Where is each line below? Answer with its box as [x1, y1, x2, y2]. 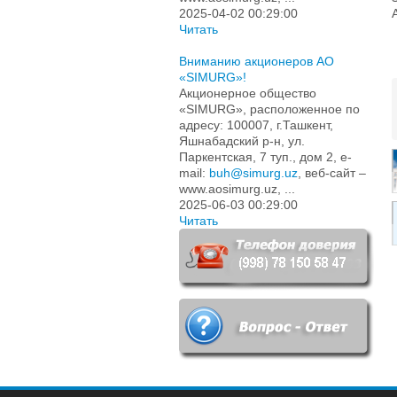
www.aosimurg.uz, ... [179, 182, 295, 197]
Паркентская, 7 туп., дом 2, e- [179, 150, 352, 165]
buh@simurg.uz [209, 166, 298, 181]
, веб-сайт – [298, 166, 366, 181]
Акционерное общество [179, 86, 316, 101]
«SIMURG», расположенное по [179, 102, 360, 117]
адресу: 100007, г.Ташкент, [179, 118, 333, 133]
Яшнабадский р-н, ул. [179, 134, 305, 149]
